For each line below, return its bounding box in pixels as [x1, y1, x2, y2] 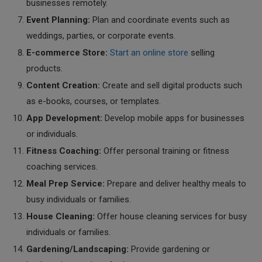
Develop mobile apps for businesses [102, 113, 244, 123]
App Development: [26, 113, 102, 123]
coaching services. [26, 161, 98, 172]
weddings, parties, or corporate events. [26, 30, 175, 41]
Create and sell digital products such [100, 80, 242, 91]
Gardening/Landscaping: [26, 244, 129, 254]
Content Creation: [26, 80, 100, 91]
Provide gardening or [129, 244, 210, 254]
